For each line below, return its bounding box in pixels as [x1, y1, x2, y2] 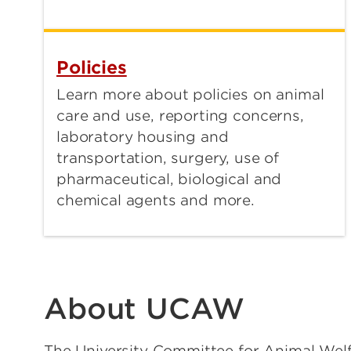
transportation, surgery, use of [56, 150, 280, 167]
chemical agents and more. [56, 192, 255, 209]
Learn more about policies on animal [56, 86, 324, 103]
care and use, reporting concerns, [56, 107, 304, 125]
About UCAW [44, 291, 244, 327]
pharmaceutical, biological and [56, 171, 282, 188]
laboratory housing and [56, 128, 229, 146]
